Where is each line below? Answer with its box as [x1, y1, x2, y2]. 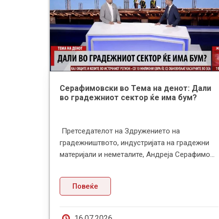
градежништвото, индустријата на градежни [60, 138, 209, 148]
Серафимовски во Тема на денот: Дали [60, 84, 211, 93]
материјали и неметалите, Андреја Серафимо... [60, 150, 215, 159]
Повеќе [72, 182, 98, 191]
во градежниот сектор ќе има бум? [60, 93, 197, 103]
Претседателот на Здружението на [60, 127, 180, 136]
